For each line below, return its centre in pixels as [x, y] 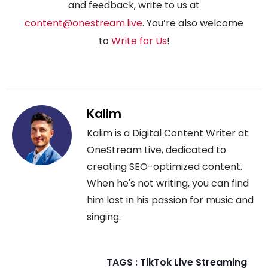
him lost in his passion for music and [170, 200]
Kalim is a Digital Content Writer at [167, 133]
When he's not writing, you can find [168, 183]
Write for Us [139, 41]
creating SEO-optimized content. [165, 166]
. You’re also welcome [193, 23]
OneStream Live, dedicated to [156, 150]
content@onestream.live [83, 23]
